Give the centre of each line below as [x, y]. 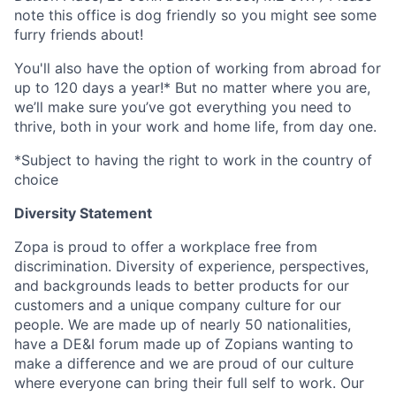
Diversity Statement [83, 213]
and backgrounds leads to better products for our [182, 285]
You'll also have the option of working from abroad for [198, 68]
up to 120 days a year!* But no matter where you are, [192, 87]
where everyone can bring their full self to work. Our [189, 382]
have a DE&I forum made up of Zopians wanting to [184, 343]
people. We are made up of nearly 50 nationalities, [183, 324]
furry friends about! [79, 34]
